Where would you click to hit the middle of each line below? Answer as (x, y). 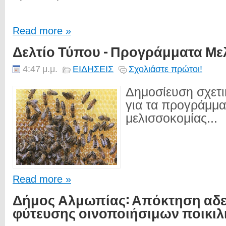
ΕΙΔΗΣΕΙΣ (93, 69)
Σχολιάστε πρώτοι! (165, 69)
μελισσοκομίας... (172, 118)
